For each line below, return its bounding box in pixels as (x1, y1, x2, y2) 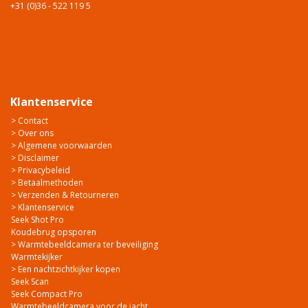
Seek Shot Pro (11, 214, 64, 226)
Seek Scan (11, 276, 49, 288)
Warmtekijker (11, 251, 63, 263)
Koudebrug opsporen (11, 226, 96, 239)
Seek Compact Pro (11, 288, 82, 300)
